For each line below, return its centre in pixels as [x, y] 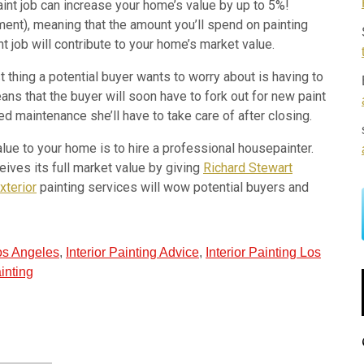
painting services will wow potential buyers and [173, 188]
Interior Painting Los [263, 253]
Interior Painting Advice [132, 253]
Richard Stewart [248, 168]
